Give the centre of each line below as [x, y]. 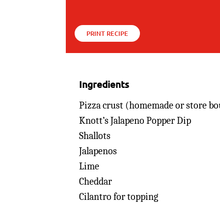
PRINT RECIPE [108, 34]
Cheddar [96, 182]
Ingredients [104, 84]
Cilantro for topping [119, 197]
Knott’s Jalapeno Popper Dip [135, 121]
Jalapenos [98, 151]
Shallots [95, 136]
